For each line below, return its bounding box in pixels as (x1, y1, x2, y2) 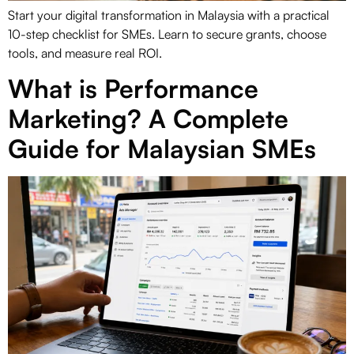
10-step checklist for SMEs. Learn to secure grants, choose (8, 26, 326, 43)
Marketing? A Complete (8, 103, 288, 135)
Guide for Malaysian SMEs (8, 133, 316, 165)
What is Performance (8, 73, 258, 105)
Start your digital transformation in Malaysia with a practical (8, 7, 330, 24)
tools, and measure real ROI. (8, 45, 162, 62)
